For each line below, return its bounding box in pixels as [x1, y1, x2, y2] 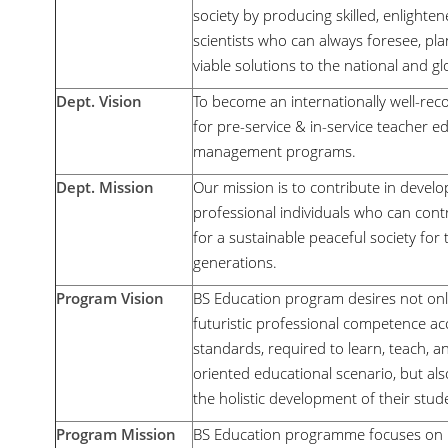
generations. [193, 252, 285, 272]
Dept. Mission [56, 177, 154, 197]
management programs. [193, 141, 356, 161]
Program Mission [56, 424, 176, 444]
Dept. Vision [56, 91, 142, 111]
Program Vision [56, 288, 164, 308]
